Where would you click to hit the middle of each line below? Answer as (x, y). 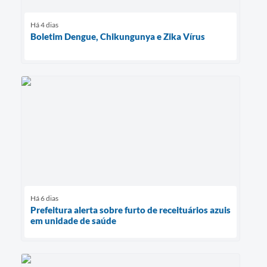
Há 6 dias (44, 198)
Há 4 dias (44, 24)
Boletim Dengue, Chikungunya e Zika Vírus (118, 36)
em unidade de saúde (73, 220)
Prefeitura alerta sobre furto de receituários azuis (131, 209)
